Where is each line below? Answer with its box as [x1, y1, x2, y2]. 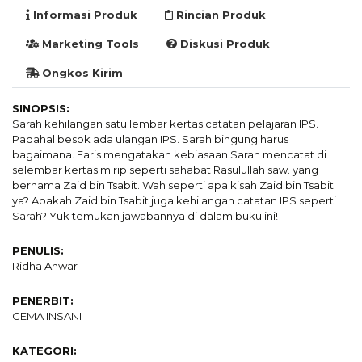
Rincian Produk [173, 8, 266, 21]
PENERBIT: [12, 294, 74, 307]
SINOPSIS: [12, 102, 69, 115]
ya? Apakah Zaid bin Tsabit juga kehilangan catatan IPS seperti [12, 194, 336, 207]
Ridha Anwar [12, 259, 78, 272]
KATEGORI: [12, 344, 77, 357]
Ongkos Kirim [39, 66, 123, 79]
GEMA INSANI [12, 309, 82, 322]
